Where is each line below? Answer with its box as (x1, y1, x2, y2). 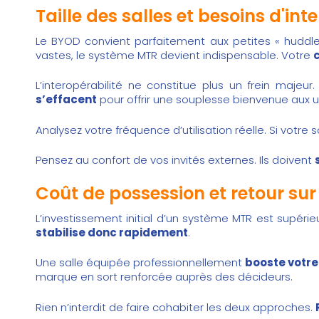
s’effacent (36, 92, 97, 108)
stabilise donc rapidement (36, 224, 188, 240)
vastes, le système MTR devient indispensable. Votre (36, 47, 313, 63)
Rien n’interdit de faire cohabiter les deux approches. (36, 299, 315, 315)
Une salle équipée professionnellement (36, 255, 246, 271)
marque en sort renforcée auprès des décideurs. (36, 269, 293, 285)
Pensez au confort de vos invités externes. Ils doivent (36, 152, 315, 168)
